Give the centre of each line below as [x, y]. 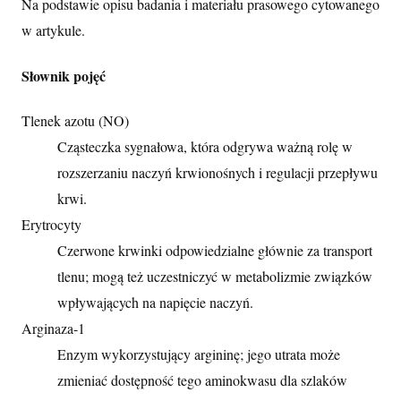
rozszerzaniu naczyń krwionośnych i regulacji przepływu [218, 172]
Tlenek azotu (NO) [75, 120]
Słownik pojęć [64, 75]
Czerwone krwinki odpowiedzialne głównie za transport [215, 250]
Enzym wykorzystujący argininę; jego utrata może [199, 354]
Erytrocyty [51, 224]
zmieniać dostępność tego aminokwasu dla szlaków [202, 380]
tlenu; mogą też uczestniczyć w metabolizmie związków [215, 276]
